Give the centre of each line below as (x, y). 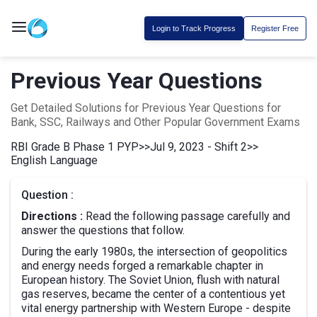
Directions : (52, 216)
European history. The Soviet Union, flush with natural (150, 280)
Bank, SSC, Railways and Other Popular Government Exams (155, 122)
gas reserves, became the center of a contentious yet (153, 294)
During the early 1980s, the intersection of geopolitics (154, 252)
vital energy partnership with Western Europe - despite (156, 308)
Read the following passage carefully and (186, 216)
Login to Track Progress (194, 28)
